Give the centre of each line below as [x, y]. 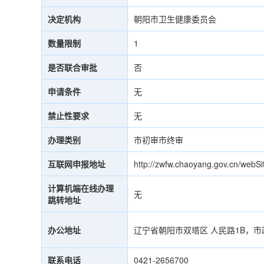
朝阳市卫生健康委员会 [175, 19]
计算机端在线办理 [80, 188]
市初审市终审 [158, 140]
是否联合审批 [72, 67]
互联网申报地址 [76, 164]
